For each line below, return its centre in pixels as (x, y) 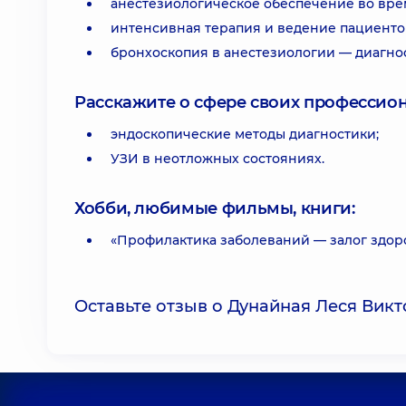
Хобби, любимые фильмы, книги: (215, 208)
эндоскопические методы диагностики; (245, 134)
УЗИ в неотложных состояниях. (217, 159)
